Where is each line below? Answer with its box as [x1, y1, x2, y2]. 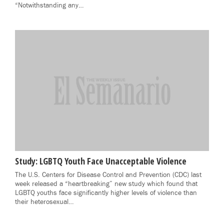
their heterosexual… [15, 197, 73, 207]
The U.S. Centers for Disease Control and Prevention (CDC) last [15, 170, 201, 180]
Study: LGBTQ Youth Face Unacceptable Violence [15, 155, 186, 167]
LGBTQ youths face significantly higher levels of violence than [15, 188, 197, 198]
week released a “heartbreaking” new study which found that [15, 179, 197, 189]
